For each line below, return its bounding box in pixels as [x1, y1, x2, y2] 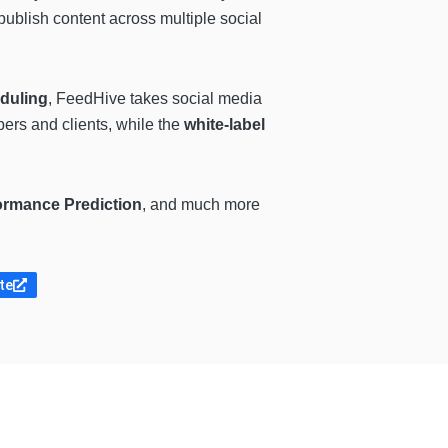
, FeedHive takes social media [48, 90, 262, 108]
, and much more [142, 196, 260, 214]
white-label [184, 116, 265, 134]
